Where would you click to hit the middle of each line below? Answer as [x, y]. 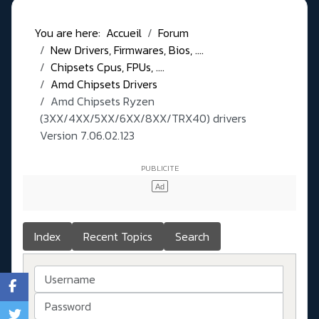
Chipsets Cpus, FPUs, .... [108, 67]
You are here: [70, 33]
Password [57, 301]
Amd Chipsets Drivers [104, 84]
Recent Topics [118, 237]
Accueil [124, 33]
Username [59, 274]
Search [192, 237]
